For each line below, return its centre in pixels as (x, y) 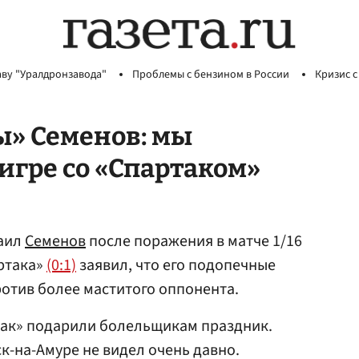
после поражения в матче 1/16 (194, 241)
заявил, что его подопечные (176, 265)
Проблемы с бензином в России (211, 75)
